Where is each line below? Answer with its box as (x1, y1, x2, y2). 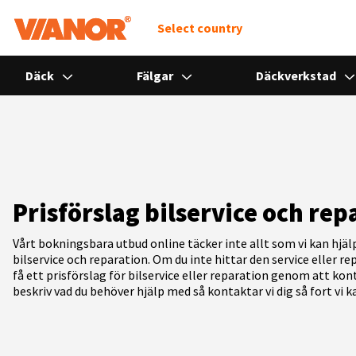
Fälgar (136, 68, 176, 83)
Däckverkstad (255, 68, 339, 83)
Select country (157, 20, 242, 36)
